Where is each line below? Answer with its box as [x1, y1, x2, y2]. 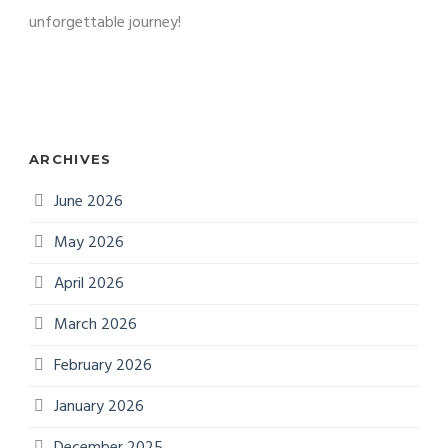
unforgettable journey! [29, 9, 181, 36]
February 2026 [54, 352, 152, 379]
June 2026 [54, 188, 123, 215]
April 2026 [54, 270, 124, 297]
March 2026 [54, 311, 137, 338]
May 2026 [54, 229, 124, 256]
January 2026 [54, 393, 144, 420]
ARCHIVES [29, 150, 112, 167]
